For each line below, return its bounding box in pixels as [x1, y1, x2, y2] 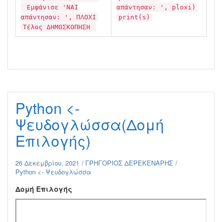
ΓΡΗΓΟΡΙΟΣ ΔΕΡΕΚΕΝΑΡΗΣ [85, 158, 173, 167]
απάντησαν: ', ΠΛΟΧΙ [21, 13, 96, 21]
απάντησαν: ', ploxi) [116, 3, 196, 11]
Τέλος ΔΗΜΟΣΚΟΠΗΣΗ [23, 23, 90, 31]
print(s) [118, 13, 150, 21]
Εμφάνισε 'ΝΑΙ [23, 3, 78, 11]
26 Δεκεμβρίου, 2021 [15, 158, 79, 167]
